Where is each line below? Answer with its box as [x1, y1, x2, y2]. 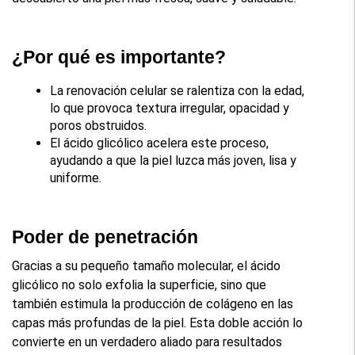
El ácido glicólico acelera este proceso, [50, 135, 269, 151]
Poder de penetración [12, 226, 199, 247]
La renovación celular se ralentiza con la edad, [50, 82, 305, 98]
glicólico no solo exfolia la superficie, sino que [12, 277, 267, 292]
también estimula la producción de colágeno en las [12, 296, 294, 311]
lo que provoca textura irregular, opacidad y [50, 100, 290, 116]
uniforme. [50, 170, 102, 185]
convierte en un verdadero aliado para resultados [12, 334, 283, 349]
